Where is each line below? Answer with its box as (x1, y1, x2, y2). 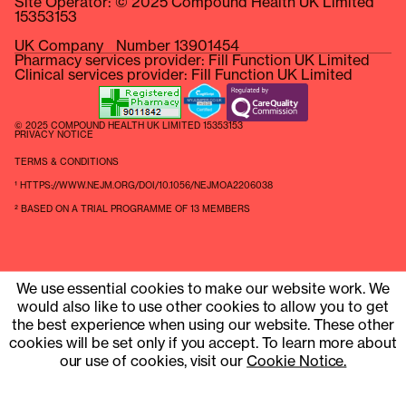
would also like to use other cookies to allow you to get (17, 297, 389, 315)
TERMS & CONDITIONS (14, 156, 119, 169)
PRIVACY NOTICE (14, 129, 93, 141)
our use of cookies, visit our (59, 352, 247, 370)
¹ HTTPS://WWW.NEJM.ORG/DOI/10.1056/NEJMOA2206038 (14, 179, 273, 192)
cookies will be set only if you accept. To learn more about (8, 333, 398, 352)
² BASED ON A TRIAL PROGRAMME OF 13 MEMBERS (14, 203, 250, 216)
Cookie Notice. (246, 352, 347, 370)
